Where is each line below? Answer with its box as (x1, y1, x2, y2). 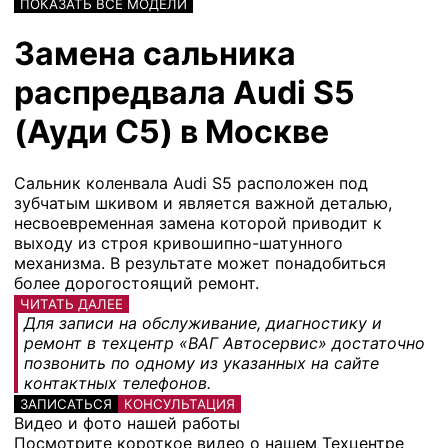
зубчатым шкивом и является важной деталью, (14, 192, 392, 213)
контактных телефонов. (24, 372, 211, 393)
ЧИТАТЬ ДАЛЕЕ (20, 295, 123, 312)
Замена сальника (14, 34, 296, 74)
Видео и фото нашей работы (14, 412, 240, 433)
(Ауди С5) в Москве (14, 112, 329, 152)
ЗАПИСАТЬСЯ (20, 395, 112, 412)
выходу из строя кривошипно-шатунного (14, 232, 343, 253)
